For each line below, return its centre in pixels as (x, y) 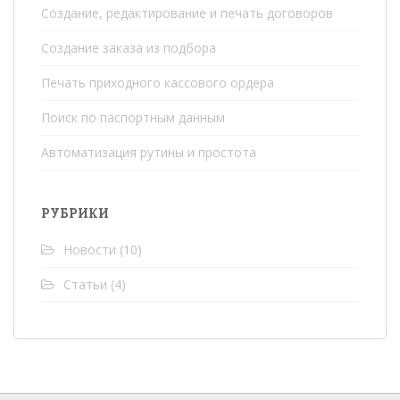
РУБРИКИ (75, 213)
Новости (90, 250)
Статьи (85, 285)
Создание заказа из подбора (129, 48)
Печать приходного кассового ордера (158, 83)
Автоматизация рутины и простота (149, 153)
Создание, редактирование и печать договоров (187, 13)
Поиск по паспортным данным (133, 118)
